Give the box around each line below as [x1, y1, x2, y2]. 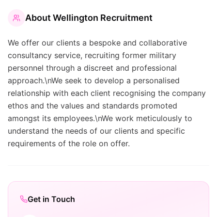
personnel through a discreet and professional [8, 63, 177, 73]
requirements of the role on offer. [8, 139, 130, 148]
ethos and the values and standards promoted [8, 101, 177, 110]
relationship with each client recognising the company [8, 88, 206, 98]
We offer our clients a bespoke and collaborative [8, 38, 187, 47]
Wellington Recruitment [53, 13, 153, 23]
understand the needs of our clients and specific [8, 126, 185, 136]
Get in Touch [28, 194, 75, 204]
